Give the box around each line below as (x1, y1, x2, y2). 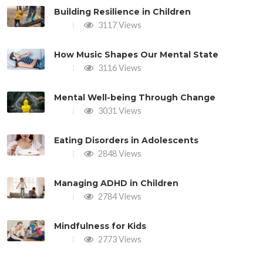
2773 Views (96, 234, 141, 244)
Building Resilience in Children (54, 6, 191, 17)
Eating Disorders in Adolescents (54, 134, 198, 146)
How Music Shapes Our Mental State (54, 49, 218, 60)
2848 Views (96, 148, 141, 159)
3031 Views (96, 105, 141, 116)
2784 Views (96, 191, 141, 201)
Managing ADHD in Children (54, 177, 178, 188)
